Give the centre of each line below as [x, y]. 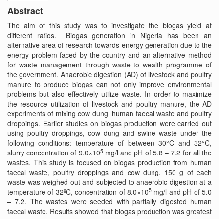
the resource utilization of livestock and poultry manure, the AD [109, 104]
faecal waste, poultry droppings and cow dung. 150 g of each [109, 172]
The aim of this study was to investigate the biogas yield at [109, 25]
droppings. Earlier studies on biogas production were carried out [109, 123]
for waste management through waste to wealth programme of [109, 65]
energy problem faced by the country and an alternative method [109, 55]
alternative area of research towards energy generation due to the [109, 45]
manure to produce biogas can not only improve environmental [109, 84]
